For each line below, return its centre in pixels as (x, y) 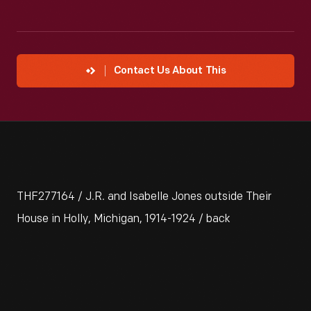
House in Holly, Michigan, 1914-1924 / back (124, 219)
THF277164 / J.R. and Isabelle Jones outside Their (144, 197)
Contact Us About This (170, 71)
